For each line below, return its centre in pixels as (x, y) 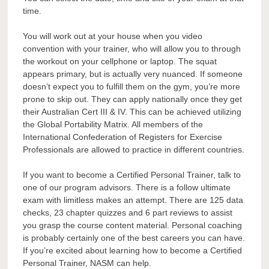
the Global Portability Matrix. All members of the (113, 125)
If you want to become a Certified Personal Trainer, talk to (132, 175)
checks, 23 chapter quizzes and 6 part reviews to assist (128, 213)
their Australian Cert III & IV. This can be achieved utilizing (132, 112)
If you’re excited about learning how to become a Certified (133, 251)
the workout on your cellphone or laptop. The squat (120, 62)
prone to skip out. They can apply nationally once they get (133, 99)
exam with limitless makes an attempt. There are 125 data (133, 200)
